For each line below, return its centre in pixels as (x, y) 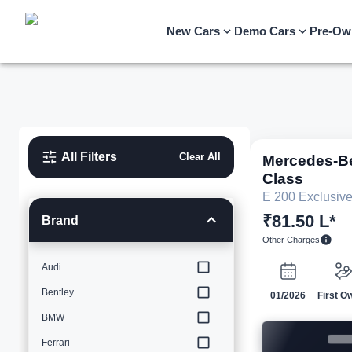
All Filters (89, 157)
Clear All (200, 157)
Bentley (58, 292)
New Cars (193, 31)
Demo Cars (265, 31)
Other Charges (291, 240)
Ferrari (56, 343)
